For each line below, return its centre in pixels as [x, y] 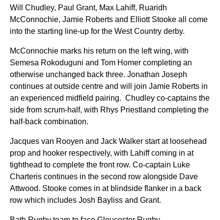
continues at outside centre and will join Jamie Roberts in [109, 86]
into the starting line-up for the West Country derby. [97, 31]
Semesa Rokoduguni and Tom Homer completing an [101, 63]
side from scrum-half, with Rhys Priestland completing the [109, 110]
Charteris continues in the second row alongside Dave [104, 177]
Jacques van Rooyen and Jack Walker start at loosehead [108, 141]
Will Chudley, [34, 8]
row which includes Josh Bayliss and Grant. [86, 200]
